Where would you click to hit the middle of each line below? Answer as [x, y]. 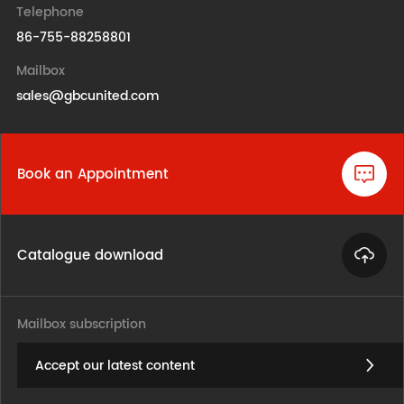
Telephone [50, 12]
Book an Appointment [92, 174]
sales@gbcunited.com [87, 96]
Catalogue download [90, 255]
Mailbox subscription [81, 324]
